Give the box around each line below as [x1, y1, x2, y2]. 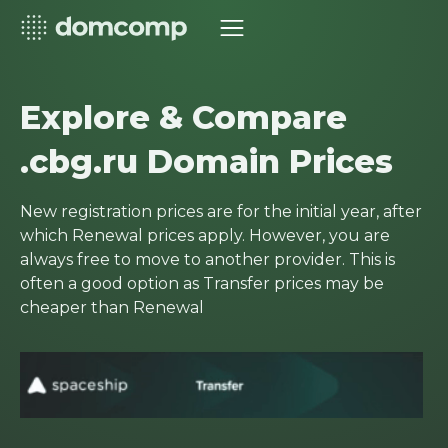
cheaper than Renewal [20, 298, 204, 317]
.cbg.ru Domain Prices [20, 142, 393, 181]
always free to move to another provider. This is [20, 250, 395, 269]
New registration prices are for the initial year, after [20, 202, 422, 221]
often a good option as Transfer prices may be [20, 274, 384, 293]
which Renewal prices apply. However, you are [20, 226, 390, 245]
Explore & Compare [20, 98, 347, 137]
